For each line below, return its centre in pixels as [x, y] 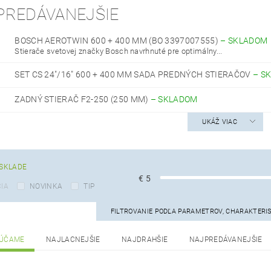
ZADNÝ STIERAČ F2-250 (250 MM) [83, 100]
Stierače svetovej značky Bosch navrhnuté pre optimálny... [119, 51]
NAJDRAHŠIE [145, 240]
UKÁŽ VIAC [220, 122]
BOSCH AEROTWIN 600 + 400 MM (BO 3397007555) [118, 41]
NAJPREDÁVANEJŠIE [226, 240]
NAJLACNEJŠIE [73, 240]
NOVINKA [46, 187]
